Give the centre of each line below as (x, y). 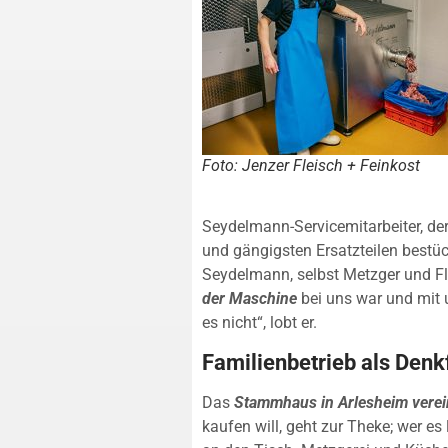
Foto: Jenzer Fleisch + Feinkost (311, 165)
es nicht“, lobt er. (259, 322)
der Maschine (249, 298)
